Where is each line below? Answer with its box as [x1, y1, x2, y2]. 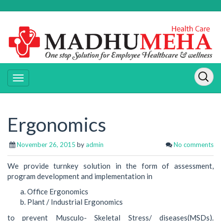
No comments [174, 140, 214, 148]
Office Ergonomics [27, 187, 88, 196]
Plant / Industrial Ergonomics [27, 197, 123, 206]
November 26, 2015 [17, 140, 75, 148]
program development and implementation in [7, 171, 152, 181]
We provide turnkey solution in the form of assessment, [7, 161, 214, 170]
